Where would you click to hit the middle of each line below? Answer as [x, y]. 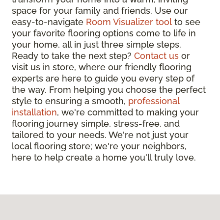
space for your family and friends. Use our [100, 11]
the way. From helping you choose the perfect [109, 90]
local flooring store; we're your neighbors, [99, 146]
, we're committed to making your [128, 112]
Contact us [156, 56]
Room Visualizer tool [129, 22]
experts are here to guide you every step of [103, 79]
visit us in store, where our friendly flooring [102, 67]
